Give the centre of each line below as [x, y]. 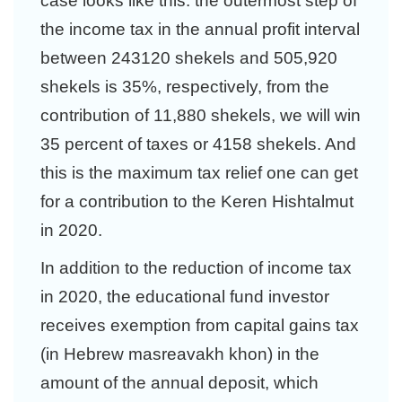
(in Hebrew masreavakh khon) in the [180, 354]
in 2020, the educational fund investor [185, 297]
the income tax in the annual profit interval [200, 29]
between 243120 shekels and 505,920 [189, 58]
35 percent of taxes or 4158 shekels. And [198, 144]
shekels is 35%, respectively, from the [185, 87]
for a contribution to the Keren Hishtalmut [197, 201]
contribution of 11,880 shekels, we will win [201, 115]
